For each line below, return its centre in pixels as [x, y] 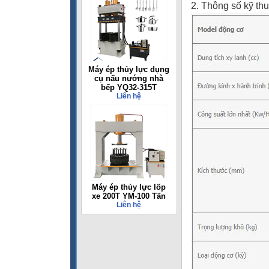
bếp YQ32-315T [128, 87]
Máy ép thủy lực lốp [128, 187]
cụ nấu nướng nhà [128, 78]
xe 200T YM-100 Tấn [128, 196]
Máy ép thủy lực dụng [128, 69]
